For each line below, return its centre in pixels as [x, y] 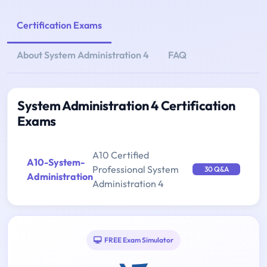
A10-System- [56, 162]
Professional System [136, 169]
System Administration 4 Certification [126, 105]
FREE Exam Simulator [139, 240]
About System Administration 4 [83, 55]
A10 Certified [121, 155]
